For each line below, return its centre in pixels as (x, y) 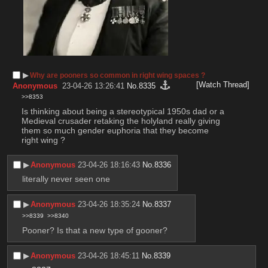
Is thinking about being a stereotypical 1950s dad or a (123, 111)
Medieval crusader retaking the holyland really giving (121, 121)
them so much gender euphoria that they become (115, 130)
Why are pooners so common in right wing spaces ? (118, 75)
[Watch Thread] (223, 84)
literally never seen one (66, 179)
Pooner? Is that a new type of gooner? (95, 230)
